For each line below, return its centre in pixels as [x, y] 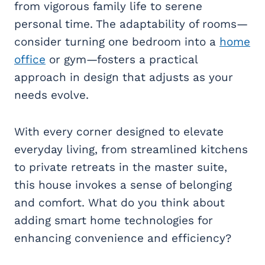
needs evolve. [51, 95]
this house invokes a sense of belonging [123, 185]
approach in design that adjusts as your [124, 77]
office [30, 60]
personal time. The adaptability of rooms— [131, 24]
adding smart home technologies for [114, 221]
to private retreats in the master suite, [121, 167]
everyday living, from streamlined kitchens [131, 150]
